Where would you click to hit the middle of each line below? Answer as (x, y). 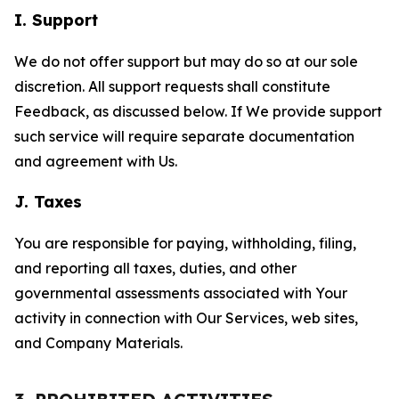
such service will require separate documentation (184, 136)
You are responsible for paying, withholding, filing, (185, 243)
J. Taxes (48, 202)
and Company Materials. (98, 343)
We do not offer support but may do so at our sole (186, 61)
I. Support (56, 20)
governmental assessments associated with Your (181, 293)
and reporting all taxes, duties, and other (155, 268)
